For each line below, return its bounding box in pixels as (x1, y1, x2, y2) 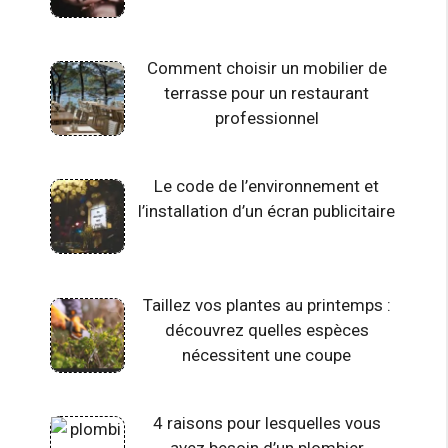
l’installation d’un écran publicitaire (138, 201, 396, 222)
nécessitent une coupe (182, 344, 352, 365)
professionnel (214, 107, 319, 128)
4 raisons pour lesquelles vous (152, 412, 381, 433)
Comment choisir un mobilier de (146, 57, 387, 78)
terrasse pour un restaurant (164, 82, 370, 103)
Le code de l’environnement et (154, 176, 380, 197)
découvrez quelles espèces (164, 319, 369, 340)
